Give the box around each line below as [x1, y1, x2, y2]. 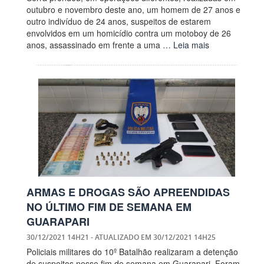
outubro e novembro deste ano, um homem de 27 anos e [27, 4, 240, 16]
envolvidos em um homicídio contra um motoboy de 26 [27, 27, 231, 39]
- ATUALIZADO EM [91, 233, 153, 243]
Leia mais [173, 39, 209, 51]
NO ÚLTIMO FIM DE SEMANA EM [27, 199, 192, 215]
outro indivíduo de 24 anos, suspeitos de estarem [27, 15, 211, 28]
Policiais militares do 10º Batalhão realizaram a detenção [27, 246, 238, 258]
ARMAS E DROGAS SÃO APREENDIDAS [27, 184, 230, 200]
